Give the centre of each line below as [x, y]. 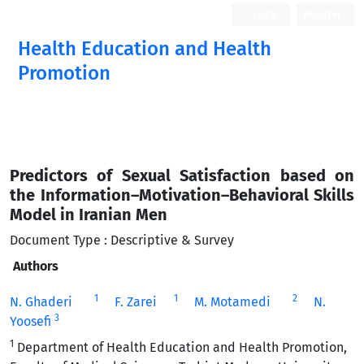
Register [322, 15]
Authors [36, 266]
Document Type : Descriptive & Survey [122, 240]
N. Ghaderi [41, 302]
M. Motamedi [232, 302]
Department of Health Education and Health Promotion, [180, 347]
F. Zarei [135, 302]
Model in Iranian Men [89, 214]
